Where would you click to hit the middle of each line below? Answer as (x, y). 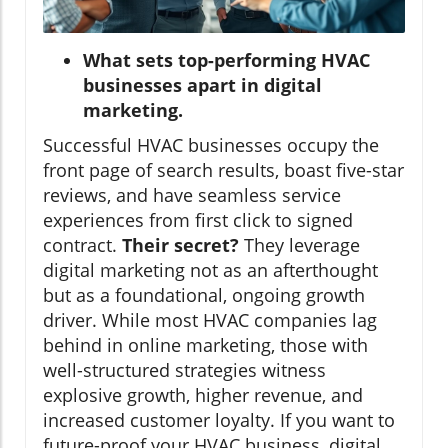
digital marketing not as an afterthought (210, 269)
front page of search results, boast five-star (223, 169)
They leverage (299, 244)
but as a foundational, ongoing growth (204, 294)
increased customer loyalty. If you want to (219, 419)
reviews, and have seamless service (192, 194)
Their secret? (180, 244)
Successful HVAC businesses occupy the (211, 144)
